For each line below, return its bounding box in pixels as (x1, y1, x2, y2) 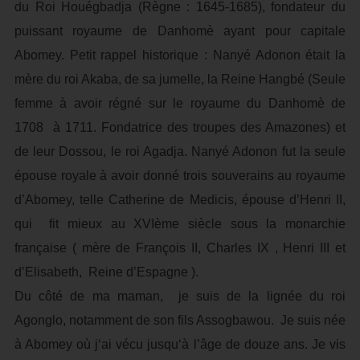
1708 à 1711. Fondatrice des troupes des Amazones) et (14, 121, 346, 134)
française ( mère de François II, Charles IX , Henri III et (14, 241, 346, 255)
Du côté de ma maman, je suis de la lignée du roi (14, 289, 346, 303)
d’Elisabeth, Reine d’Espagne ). (14, 265, 198, 279)
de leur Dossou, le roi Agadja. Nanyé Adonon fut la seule (14, 145, 346, 158)
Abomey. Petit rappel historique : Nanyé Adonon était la (14, 48, 346, 62)
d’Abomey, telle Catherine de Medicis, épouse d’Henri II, (14, 193, 346, 207)
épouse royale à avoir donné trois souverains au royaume (14, 169, 346, 182)
